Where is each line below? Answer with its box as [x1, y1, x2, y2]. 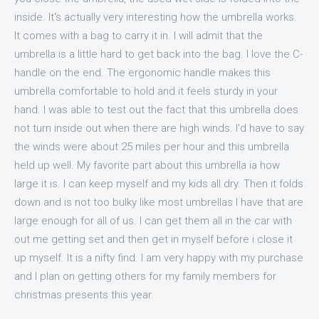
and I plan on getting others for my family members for [14, 269, 276, 283]
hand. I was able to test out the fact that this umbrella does [14, 103, 298, 116]
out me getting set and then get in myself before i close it [14, 232, 293, 246]
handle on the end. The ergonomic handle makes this [14, 66, 271, 79]
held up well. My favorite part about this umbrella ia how [14, 158, 280, 172]
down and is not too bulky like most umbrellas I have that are [14, 195, 303, 209]
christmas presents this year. [14, 288, 154, 301]
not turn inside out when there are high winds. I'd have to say [14, 121, 304, 135]
